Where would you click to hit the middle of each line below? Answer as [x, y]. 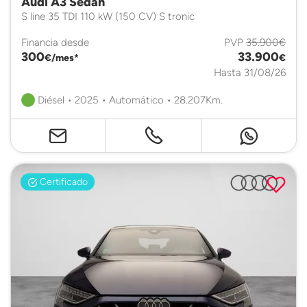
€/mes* [62, 58]
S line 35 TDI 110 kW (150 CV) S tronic [108, 16]
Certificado [62, 182]
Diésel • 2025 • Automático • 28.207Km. [129, 100]
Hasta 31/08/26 [250, 72]
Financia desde [55, 42]
